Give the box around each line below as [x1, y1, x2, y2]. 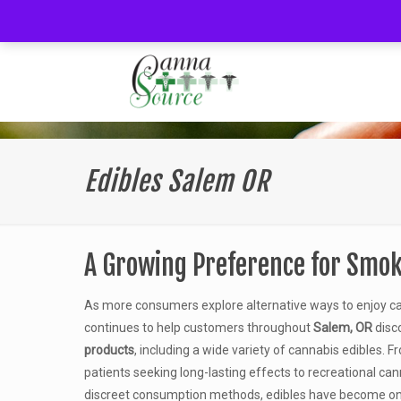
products [83, 343, 134, 357]
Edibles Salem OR [83, 165, 270, 198]
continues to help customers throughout [83, 320, 313, 335]
